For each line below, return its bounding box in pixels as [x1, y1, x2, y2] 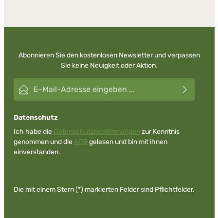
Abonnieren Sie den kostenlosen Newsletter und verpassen [18, 51, 200, 59]
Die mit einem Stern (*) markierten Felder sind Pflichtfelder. [13, 185, 195, 194]
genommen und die [13, 137, 74, 146]
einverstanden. [13, 147, 60, 156]
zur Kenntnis [140, 127, 180, 136]
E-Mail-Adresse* [13, 78, 64, 87]
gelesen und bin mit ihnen [87, 137, 167, 146]
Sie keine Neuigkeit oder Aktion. [60, 61, 158, 70]
